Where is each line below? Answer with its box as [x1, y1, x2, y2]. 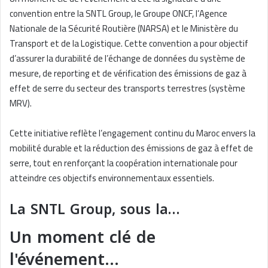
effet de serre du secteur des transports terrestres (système [10, 80, 245, 98]
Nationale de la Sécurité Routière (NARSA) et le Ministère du [10, 20, 238, 38]
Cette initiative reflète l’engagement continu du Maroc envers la [10, 124, 255, 142]
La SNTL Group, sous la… [10, 197, 179, 223]
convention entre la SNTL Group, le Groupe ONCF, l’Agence [10, 5, 227, 23]
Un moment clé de [10, 221, 156, 253]
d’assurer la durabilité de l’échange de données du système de [10, 50, 245, 68]
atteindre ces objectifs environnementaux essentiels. [10, 169, 214, 187]
